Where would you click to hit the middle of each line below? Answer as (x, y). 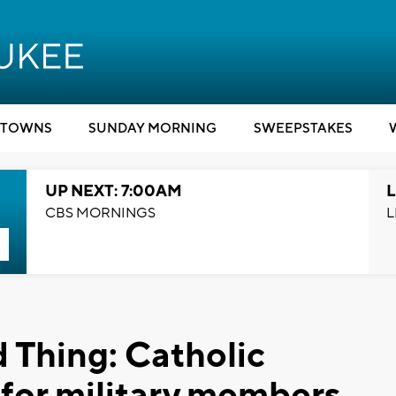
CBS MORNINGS (100, 213)
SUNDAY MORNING (152, 129)
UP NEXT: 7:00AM (113, 191)
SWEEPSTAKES (303, 129)
